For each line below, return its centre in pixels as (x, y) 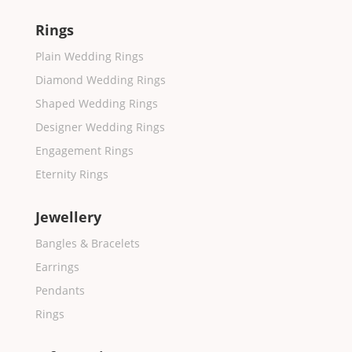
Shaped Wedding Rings (96, 104)
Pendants (60, 291)
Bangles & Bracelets (87, 244)
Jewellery (68, 217)
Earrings (57, 267)
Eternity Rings (71, 174)
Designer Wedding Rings (100, 127)
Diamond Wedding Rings (100, 80)
